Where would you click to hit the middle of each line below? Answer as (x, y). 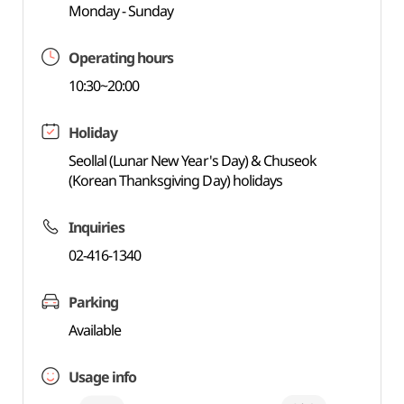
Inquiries (96, 227)
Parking (93, 302)
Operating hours (121, 58)
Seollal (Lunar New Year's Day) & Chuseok (193, 161)
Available (95, 330)
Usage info (102, 377)
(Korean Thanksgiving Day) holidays (175, 180)
